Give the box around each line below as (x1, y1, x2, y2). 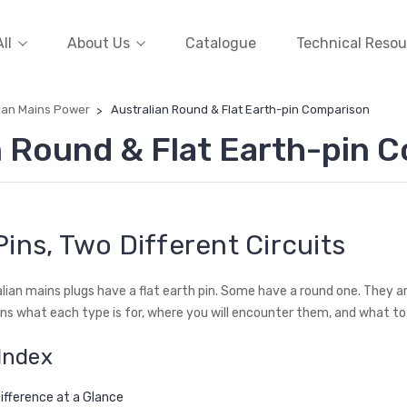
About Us (66, 34, 130, 52)
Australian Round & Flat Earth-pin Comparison (111, 103, 370, 116)
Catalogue (184, 34, 256, 52)
